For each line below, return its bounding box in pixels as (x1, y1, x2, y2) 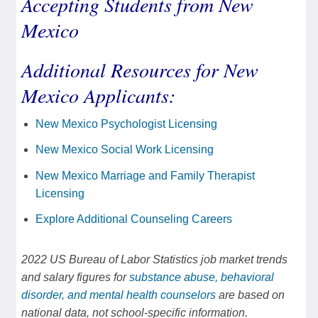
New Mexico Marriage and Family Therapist (35, 169, 255, 182)
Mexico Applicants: (21, 81, 175, 109)
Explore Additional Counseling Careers (35, 213, 232, 226)
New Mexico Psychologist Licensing (35, 117, 217, 130)
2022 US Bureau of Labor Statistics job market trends (21, 253, 287, 266)
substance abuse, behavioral (129, 271, 274, 284)
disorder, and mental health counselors (21, 289, 216, 302)
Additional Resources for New (21, 55, 258, 83)
